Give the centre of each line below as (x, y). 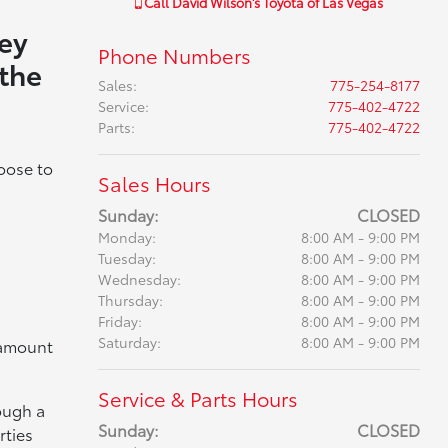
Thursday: (130, 300)
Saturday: (129, 342)
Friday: (119, 321)
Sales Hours (154, 183)
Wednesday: (139, 279)
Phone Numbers (174, 55)
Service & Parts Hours (197, 398)
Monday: (126, 237)
